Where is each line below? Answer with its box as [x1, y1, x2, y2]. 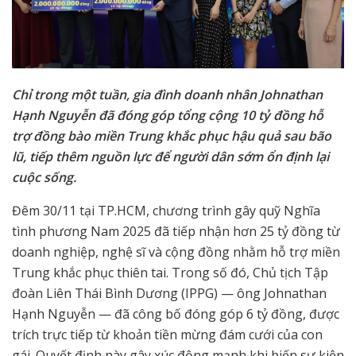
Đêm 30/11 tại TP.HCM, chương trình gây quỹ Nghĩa [12, 202, 320, 220]
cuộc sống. [12, 168, 76, 187]
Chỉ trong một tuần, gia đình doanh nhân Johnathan [12, 86, 323, 104]
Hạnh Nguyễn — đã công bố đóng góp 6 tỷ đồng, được [12, 305, 339, 323]
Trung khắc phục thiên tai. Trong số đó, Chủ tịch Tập [12, 264, 328, 282]
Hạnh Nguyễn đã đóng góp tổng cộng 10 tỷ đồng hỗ [12, 106, 323, 125]
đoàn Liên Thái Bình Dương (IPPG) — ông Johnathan [12, 284, 327, 303]
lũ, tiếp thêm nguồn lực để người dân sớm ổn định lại [12, 148, 329, 166]
